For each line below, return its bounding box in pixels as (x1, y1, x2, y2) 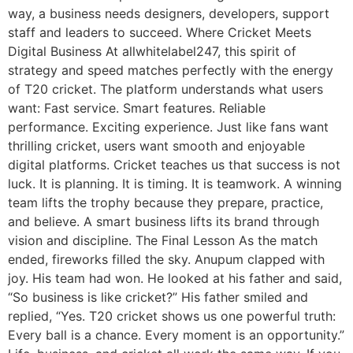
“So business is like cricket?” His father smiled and (8, 288, 308, 305)
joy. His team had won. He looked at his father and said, (8, 269, 342, 286)
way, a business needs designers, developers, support (8, 5, 329, 21)
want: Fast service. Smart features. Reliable (8, 99, 266, 116)
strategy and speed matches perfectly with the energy (8, 61, 333, 78)
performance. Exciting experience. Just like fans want (8, 118, 329, 135)
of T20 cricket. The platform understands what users (8, 80, 323, 97)
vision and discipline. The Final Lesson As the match (8, 232, 318, 248)
